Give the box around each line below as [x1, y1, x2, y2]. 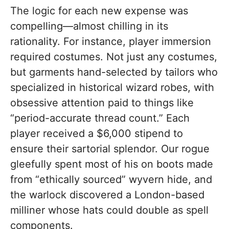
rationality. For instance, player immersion [10, 35, 211, 48]
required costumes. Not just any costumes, [10, 51, 217, 63]
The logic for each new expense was [10, 5, 188, 17]
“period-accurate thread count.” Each [10, 112, 190, 125]
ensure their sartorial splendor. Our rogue [10, 143, 210, 155]
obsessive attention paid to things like [10, 97, 194, 109]
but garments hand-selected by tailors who [10, 66, 218, 79]
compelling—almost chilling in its [10, 20, 168, 33]
